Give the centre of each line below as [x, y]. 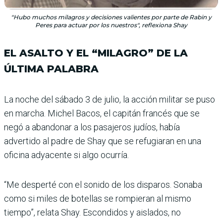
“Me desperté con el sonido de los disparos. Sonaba [103, 185]
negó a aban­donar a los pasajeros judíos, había [92, 127]
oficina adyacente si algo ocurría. [66, 155]
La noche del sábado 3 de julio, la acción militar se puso [110, 100]
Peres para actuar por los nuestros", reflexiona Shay [111, 25]
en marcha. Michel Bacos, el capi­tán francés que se [102, 113]
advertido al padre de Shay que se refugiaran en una [103, 141]
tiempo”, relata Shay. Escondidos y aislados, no [92, 213]
